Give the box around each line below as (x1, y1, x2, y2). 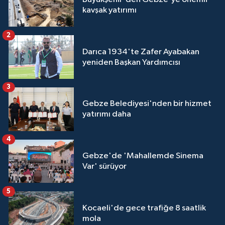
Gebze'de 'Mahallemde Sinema (82, 151, 203, 160)
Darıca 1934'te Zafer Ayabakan (82, 47, 199, 56)
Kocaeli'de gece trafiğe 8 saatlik (82, 203, 206, 212)
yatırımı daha (82, 110, 131, 119)
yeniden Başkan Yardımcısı (82, 58, 180, 67)
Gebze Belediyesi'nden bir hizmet (82, 99, 211, 108)
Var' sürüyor (82, 162, 127, 171)
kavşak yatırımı (82, 6, 137, 15)
